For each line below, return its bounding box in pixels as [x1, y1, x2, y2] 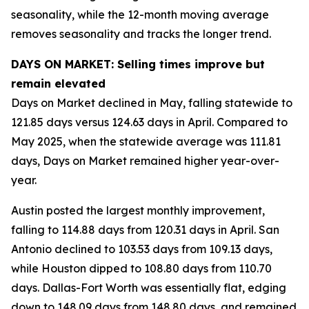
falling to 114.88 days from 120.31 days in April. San [11, 223, 279, 237]
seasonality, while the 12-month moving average [11, 8, 269, 21]
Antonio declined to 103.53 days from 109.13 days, [11, 242, 272, 256]
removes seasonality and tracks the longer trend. [11, 27, 271, 41]
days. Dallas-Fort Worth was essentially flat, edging [11, 281, 286, 295]
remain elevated [11, 77, 106, 90]
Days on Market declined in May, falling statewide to [11, 96, 292, 110]
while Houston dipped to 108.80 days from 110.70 [11, 261, 272, 275]
